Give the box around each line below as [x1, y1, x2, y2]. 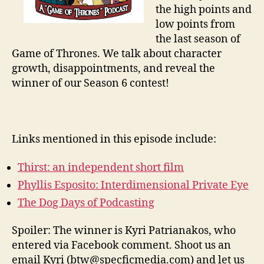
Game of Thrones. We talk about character [12, 47, 222, 61]
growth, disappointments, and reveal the [12, 62, 215, 76]
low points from [156, 18, 235, 32]
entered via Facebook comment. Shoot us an [12, 239, 231, 253]
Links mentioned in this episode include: [12, 133, 216, 147]
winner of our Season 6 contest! [12, 77, 169, 91]
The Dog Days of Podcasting [18, 196, 154, 210]
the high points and [156, 3, 252, 17]
